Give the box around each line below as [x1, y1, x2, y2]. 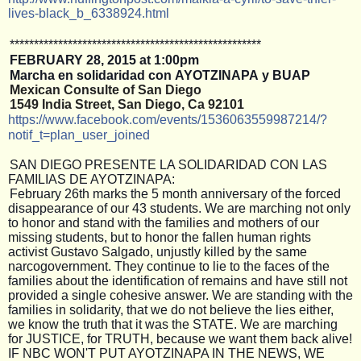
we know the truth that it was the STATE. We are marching [8, 317, 338, 331]
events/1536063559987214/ [160, 112, 320, 127]
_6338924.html [84, 6, 169, 20]
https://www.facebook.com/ [8, 112, 160, 127]
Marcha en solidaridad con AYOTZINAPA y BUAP [10, 68, 310, 82]
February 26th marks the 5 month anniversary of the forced [10, 186, 341, 201]
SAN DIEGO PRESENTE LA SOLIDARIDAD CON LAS [10, 157, 327, 172]
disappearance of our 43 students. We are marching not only [8, 201, 351, 215]
